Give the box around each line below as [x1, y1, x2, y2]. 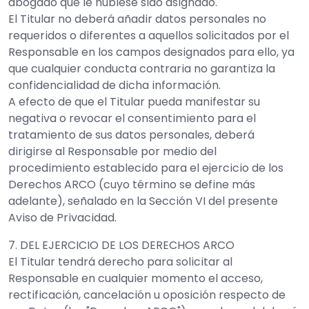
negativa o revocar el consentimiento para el [8, 110, 256, 126]
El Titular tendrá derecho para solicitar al [8, 254, 232, 270]
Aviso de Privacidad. [8, 210, 117, 226]
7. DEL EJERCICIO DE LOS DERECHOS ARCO [8, 237, 235, 253]
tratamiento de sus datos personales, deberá [8, 127, 255, 143]
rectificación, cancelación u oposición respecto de [8, 287, 286, 303]
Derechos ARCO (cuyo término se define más [8, 177, 255, 192]
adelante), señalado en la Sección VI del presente [8, 193, 278, 209]
